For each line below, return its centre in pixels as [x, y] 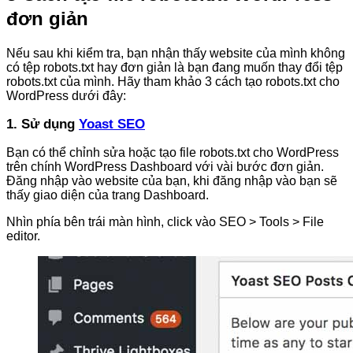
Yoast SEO [112, 124]
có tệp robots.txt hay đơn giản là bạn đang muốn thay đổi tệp [175, 68]
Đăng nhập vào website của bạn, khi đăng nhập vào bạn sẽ [172, 181]
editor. [23, 236]
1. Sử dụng [43, 124]
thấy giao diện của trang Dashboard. [108, 195]
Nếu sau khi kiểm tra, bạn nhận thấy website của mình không [176, 54]
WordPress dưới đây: [66, 96]
